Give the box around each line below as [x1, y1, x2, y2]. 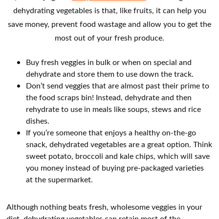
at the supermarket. [26, 174, 95, 185]
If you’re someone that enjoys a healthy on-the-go [26, 127, 197, 138]
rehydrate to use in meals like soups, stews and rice [26, 104, 201, 114]
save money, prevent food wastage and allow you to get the [8, 19, 211, 29]
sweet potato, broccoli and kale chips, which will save [26, 151, 210, 161]
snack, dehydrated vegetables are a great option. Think [26, 139, 213, 150]
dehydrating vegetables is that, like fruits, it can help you [13, 5, 206, 16]
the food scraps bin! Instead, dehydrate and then [26, 92, 192, 103]
